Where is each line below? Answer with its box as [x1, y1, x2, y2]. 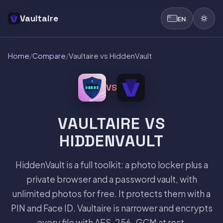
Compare [32, 51, 66, 60]
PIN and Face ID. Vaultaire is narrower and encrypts [10, 202, 213, 214]
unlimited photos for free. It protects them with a [12, 188, 211, 199]
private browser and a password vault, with [26, 173, 197, 185]
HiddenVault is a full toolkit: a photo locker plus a [15, 159, 208, 170]
